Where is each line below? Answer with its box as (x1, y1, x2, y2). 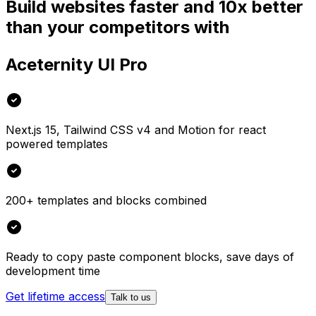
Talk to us (111, 291, 151, 303)
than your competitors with (6, 16, 229, 37)
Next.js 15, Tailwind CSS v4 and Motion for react (6, 122, 266, 137)
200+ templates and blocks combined (6, 193, 207, 207)
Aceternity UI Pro (6, 54, 147, 75)
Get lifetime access (6, 288, 105, 303)
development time (6, 263, 100, 278)
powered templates (6, 136, 108, 151)
